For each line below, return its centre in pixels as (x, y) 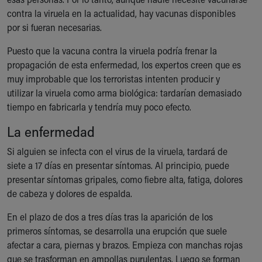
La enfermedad (51, 131)
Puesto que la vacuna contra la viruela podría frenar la (112, 51)
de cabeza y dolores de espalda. (70, 193)
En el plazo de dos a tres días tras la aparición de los (110, 217)
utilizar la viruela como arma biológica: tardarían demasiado (124, 93)
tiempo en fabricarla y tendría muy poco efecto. (99, 107)
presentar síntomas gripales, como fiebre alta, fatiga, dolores (125, 179)
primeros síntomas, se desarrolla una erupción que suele (117, 231)
